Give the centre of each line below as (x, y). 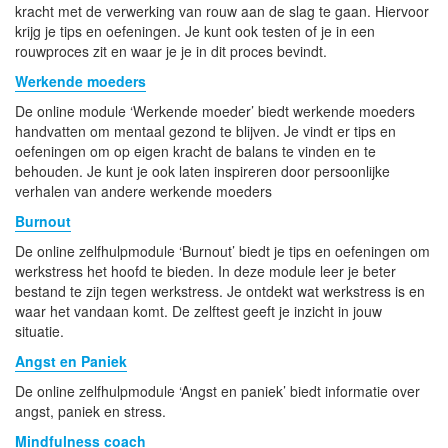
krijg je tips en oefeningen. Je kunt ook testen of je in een (195, 30)
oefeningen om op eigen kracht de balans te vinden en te (195, 150)
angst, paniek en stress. (90, 410)
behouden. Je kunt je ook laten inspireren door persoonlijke (202, 170)
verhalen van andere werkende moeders (143, 190)
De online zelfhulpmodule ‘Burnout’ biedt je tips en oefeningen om (222, 250)
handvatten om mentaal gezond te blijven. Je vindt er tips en (205, 130)
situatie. (39, 330)
